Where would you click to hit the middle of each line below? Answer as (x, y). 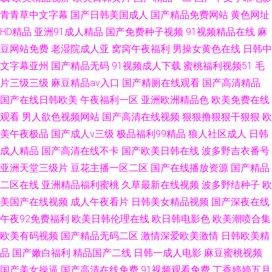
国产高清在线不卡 (80, 151)
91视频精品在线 (220, 32)
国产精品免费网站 (189, 15)
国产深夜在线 (240, 202)
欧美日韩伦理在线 (110, 219)
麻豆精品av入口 (85, 83)
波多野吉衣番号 (236, 151)
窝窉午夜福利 (141, 49)
